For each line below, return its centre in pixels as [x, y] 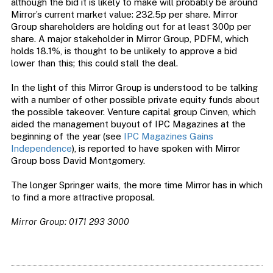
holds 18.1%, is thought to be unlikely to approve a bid [124, 51]
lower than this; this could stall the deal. [94, 63]
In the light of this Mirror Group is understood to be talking [134, 88]
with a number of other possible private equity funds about [135, 100]
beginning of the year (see [67, 136]
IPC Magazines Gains [168, 136]
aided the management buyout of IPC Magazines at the [128, 124]
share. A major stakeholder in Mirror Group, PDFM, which [129, 39]
